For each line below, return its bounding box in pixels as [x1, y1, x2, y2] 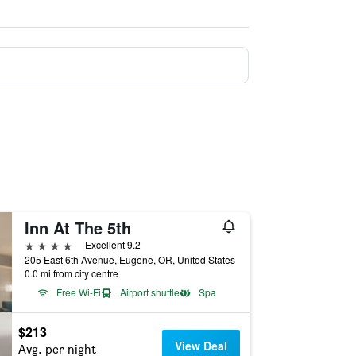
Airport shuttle [119, 285, 180, 299]
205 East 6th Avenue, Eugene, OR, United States [24, 253, 235, 266]
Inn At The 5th [24, 216, 131, 239]
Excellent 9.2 [84, 238, 141, 251]
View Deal [175, 338, 228, 354]
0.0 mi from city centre [24, 266, 118, 280]
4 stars [23, 237, 61, 252]
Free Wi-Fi [56, 285, 101, 299]
